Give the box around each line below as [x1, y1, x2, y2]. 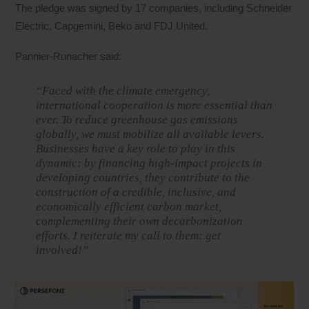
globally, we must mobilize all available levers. [36, 128, 265, 141]
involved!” [36, 243, 89, 257]
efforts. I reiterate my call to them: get [36, 229, 221, 243]
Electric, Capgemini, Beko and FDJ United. [15, 19, 208, 32]
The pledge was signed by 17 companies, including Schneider [15, 1, 292, 14]
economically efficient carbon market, [36, 200, 222, 214]
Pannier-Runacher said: [15, 50, 122, 62]
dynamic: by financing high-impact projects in [36, 157, 263, 170]
